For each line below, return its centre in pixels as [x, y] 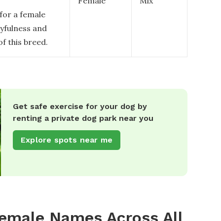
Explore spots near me [67, 140]
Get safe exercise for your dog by [80, 106]
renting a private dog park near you [83, 118]
